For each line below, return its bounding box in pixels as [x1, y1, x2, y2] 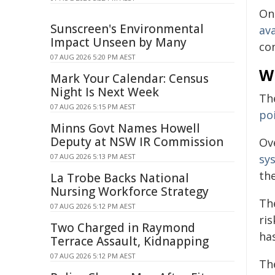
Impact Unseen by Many [50, 34, 187, 50]
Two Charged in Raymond [50, 220, 195, 236]
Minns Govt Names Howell [50, 120, 200, 136]
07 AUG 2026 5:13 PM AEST [50, 152, 136, 161]
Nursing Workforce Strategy [50, 184, 209, 199]
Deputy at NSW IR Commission [50, 134, 223, 150]
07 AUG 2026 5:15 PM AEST [50, 102, 136, 111]
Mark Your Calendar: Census [50, 71, 209, 87]
